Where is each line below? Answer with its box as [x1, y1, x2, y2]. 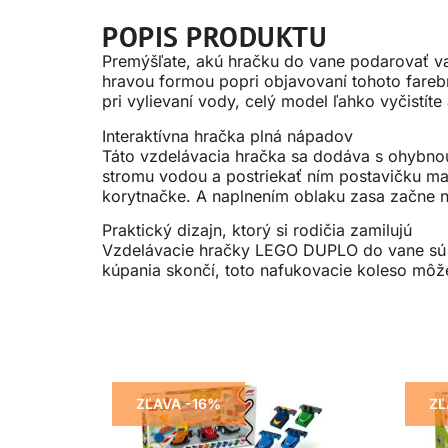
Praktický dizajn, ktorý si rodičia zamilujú [102, 220, 412, 241]
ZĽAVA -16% [136, 395, 221, 413]
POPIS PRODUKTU [102, 18, 327, 56]
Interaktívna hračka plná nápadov [102, 125, 353, 146]
